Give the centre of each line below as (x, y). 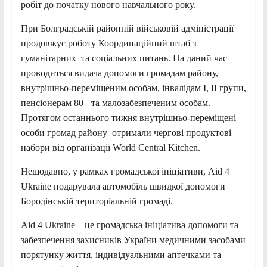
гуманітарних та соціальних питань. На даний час (124, 58)
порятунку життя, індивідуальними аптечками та (121, 254)
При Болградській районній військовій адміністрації (127, 28)
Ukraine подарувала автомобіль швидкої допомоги (123, 186)
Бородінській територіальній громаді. (97, 201)
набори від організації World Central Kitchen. (110, 147)
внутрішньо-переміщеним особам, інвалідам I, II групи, (133, 88)
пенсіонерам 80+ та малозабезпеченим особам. (115, 103)
